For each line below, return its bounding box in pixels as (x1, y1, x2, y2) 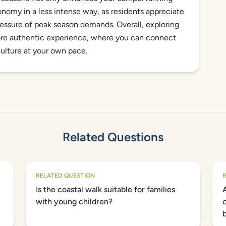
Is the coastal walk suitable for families (35, 185, 175, 194)
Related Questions (63, 130, 163, 144)
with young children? (35, 197, 112, 206)
